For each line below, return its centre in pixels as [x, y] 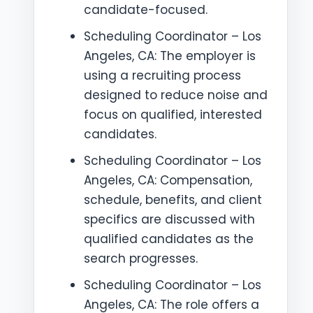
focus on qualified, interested [173, 115]
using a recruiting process [162, 75]
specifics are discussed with [169, 219]
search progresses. [141, 259]
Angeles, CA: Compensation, [168, 180]
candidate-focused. [146, 10]
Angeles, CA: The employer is [170, 56]
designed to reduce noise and [176, 95]
